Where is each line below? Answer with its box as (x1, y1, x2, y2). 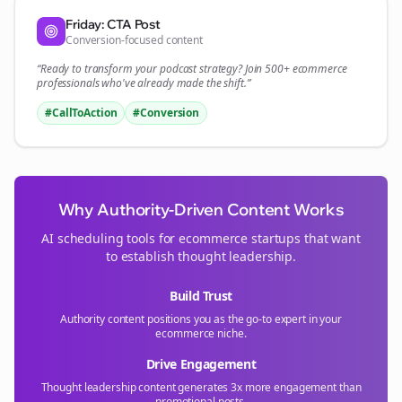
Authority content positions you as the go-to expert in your (60, 311, 342, 327)
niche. (214, 326, 247, 341)
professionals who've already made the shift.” (37, 75, 250, 91)
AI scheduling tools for (41, 230, 179, 247)
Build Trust (169, 287, 233, 304)
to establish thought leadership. (105, 248, 297, 265)
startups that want (248, 230, 361, 247)
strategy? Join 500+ (197, 61, 293, 76)
